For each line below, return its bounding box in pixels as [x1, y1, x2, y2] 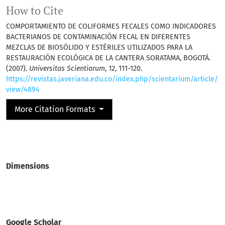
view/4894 [6, 85, 40, 94]
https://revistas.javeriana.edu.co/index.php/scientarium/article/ [6, 75, 218, 84]
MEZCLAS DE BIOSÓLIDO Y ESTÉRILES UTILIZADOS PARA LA [6, 43, 192, 52]
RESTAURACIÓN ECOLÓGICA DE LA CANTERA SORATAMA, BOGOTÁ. [6, 54, 210, 63]
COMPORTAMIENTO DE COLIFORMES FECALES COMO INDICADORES [6, 22, 216, 31]
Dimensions [6, 161, 49, 171]
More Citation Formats [15, 104, 97, 115]
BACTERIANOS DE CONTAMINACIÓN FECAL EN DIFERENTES [6, 33, 190, 42]
